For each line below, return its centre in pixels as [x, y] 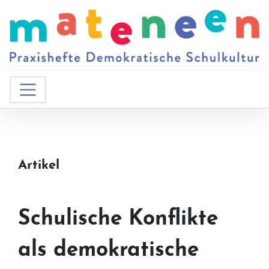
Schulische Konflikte [118, 220]
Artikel [39, 166]
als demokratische [108, 251]
